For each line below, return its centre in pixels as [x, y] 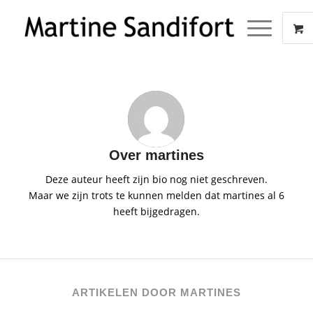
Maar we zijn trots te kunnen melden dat [125, 195]
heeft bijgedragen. [156, 211]
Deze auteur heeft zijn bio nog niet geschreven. [156, 179]
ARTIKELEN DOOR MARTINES [156, 292]
